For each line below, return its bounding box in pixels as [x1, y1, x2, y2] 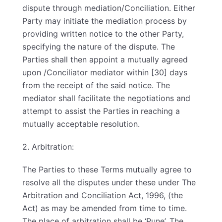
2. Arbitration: [22, 142, 74, 152]
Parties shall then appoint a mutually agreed [22, 55, 188, 64]
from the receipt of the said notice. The [22, 80, 170, 90]
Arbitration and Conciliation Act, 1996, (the [22, 190, 183, 200]
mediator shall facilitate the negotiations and [22, 93, 190, 103]
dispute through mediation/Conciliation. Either [22, 3, 195, 13]
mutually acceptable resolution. [22, 119, 140, 129]
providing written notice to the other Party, [22, 29, 184, 39]
